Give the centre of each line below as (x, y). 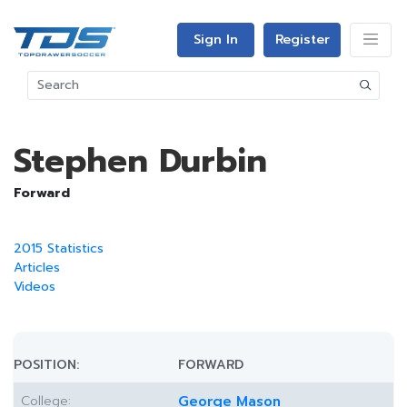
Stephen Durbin (140, 161)
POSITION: (46, 365)
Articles (37, 268)
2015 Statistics (59, 248)
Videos (35, 287)
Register (302, 40)
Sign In (216, 40)
